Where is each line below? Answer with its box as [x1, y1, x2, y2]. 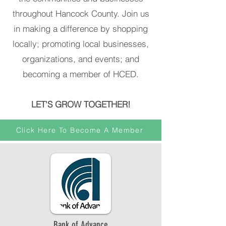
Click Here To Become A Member [16, 126, 144, 135]
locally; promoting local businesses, [13, 38, 149, 49]
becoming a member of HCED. [23, 69, 139, 79]
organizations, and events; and [22, 53, 139, 64]
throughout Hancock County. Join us [12, 8, 149, 19]
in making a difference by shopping [14, 23, 148, 34]
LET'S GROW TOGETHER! [31, 99, 131, 109]
